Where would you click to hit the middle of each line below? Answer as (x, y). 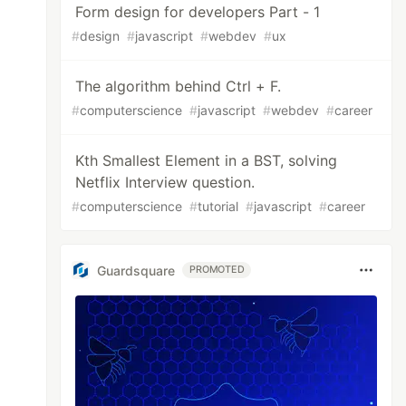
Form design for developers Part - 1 (198, 12)
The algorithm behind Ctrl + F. (179, 86)
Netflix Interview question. (165, 182)
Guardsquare (136, 270)
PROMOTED (217, 270)
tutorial (218, 206)
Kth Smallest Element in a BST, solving (207, 160)
